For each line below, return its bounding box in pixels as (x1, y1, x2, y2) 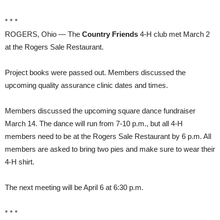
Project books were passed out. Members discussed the (5, 68, 186, 77)
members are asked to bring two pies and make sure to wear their (5, 145, 215, 153)
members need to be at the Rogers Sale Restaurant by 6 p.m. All (5, 132, 211, 140)
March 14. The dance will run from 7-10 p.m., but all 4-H (5, 119, 183, 128)
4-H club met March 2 (138, 30, 210, 38)
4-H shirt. (5, 158, 34, 166)
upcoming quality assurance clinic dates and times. (5, 81, 168, 89)
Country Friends (82, 30, 138, 38)
